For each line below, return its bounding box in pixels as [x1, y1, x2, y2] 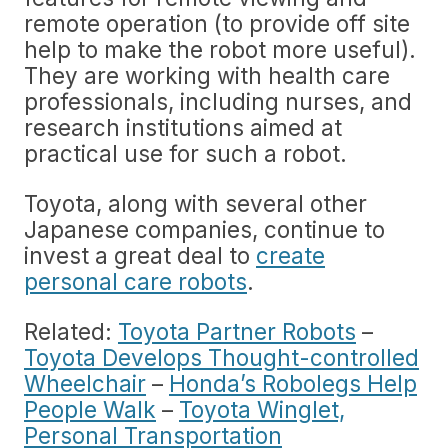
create [256, 242, 325, 269]
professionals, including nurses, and [24, 88, 412, 115]
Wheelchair [24, 370, 146, 397]
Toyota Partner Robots [118, 318, 356, 345]
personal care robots [24, 268, 247, 295]
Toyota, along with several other [24, 190, 367, 217]
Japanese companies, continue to [24, 216, 385, 243]
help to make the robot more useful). [24, 36, 416, 63]
